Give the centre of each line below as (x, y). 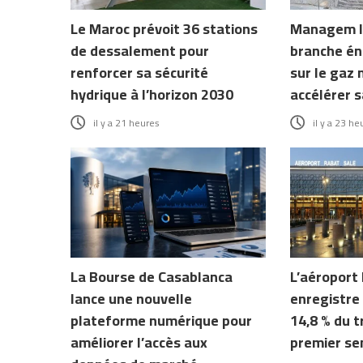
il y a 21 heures (126, 123)
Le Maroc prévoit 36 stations (164, 29)
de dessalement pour (140, 51)
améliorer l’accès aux (139, 342)
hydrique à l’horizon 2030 (152, 95)
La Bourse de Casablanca (152, 277)
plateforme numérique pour (161, 320)
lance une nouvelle (131, 299)
